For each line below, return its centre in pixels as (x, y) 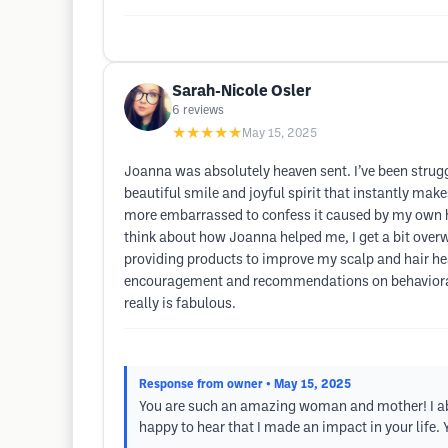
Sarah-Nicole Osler (241, 91)
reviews (203, 110)
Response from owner (201, 384)
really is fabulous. (180, 304)
